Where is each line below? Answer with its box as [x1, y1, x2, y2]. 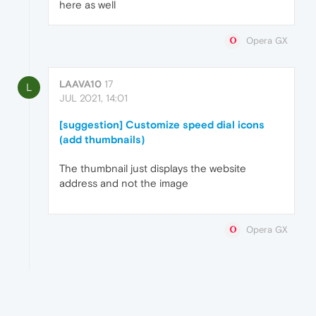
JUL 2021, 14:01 [59, 92, 128, 104]
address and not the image [59, 176, 188, 189]
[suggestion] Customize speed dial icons [59, 118, 265, 130]
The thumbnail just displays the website [59, 162, 246, 174]
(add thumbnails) [59, 133, 145, 145]
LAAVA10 [59, 78, 102, 90]
